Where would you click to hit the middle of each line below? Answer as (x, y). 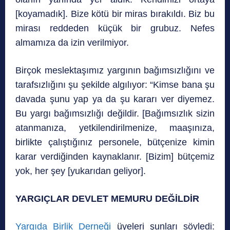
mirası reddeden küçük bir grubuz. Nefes (115, 28)
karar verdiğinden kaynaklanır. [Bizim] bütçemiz (115, 157)
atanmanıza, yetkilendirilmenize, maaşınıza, (115, 128)
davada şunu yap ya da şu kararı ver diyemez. (115, 99)
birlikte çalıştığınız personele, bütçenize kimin (115, 142)
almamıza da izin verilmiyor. (72, 43)
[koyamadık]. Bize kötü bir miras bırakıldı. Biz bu (115, 14)
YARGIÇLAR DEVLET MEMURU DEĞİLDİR (107, 199)
